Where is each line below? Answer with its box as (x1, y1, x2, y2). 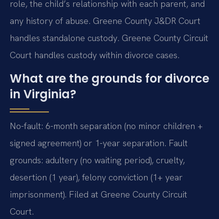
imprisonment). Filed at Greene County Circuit (10, 188, 187, 200)
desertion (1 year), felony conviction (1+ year (10, 171, 183, 183)
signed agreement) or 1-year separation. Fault (10, 137, 188, 149)
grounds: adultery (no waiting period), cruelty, (10, 154, 185, 166)
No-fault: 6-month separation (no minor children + (10, 120, 203, 131)
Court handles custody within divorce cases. (10, 49, 179, 61)
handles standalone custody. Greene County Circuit (10, 32, 208, 44)
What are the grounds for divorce (10, 70, 209, 87)
